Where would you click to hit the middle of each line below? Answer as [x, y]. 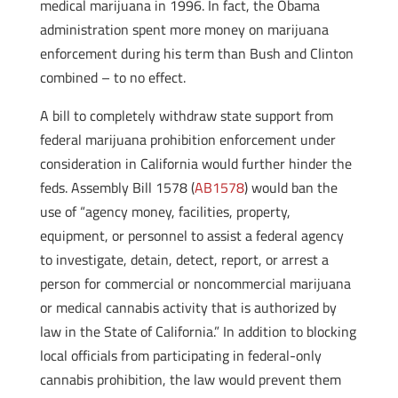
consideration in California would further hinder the [195, 163]
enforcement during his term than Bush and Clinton [196, 53]
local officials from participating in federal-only [180, 355]
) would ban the [291, 187]
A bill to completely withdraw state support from [186, 115]
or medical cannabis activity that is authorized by [188, 307]
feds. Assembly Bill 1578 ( [117, 187]
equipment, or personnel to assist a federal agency [191, 235]
